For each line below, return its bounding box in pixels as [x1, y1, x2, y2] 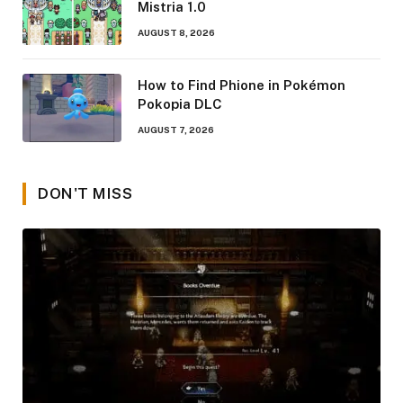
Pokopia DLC [138, 95, 222, 112]
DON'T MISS [38, 184, 133, 202]
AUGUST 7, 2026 [138, 123, 214, 135]
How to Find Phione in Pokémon [138, 76, 345, 93]
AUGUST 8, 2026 [138, 26, 215, 38]
